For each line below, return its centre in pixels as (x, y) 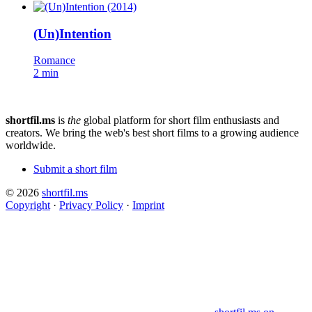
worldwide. (31, 146)
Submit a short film (75, 169)
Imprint (148, 205)
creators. (24, 133)
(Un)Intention (72, 33)
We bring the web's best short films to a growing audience (172, 133)
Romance (54, 61)
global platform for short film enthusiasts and (180, 120)
